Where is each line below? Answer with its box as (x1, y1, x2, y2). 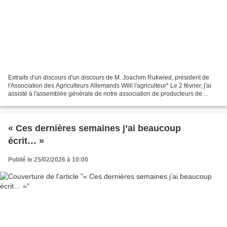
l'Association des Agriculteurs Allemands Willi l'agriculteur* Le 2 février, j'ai (8, 82, 211, 89)
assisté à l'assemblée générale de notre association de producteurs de (8, 90, 202, 97)
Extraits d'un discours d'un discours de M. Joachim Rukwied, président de (8, 73, 209, 81)
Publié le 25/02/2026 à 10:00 (8, 156, 88, 163)
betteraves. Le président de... (8, 98, 88, 105)
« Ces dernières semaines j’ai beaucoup (8, 123, 181, 133)
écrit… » (8, 135, 44, 146)
